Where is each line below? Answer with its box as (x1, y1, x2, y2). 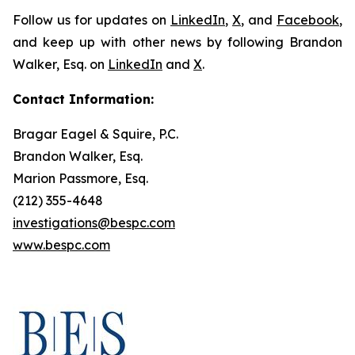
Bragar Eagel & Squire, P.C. (13, 126, 178, 142)
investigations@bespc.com (13, 215, 175, 231)
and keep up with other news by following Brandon (13, 34, 342, 50)
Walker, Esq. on (13, 56, 108, 72)
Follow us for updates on (13, 12, 170, 28)
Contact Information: (13, 91, 154, 107)
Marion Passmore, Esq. (13, 170, 148, 186)
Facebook (277, 12, 339, 28)
